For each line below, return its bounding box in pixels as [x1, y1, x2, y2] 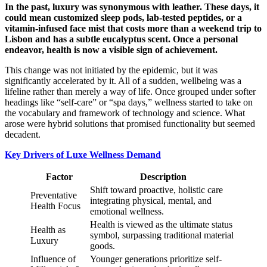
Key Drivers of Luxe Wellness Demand [5, 149, 161, 160]
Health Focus [30, 200, 80, 211]
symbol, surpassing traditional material [90, 229, 234, 240]
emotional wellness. [90, 206, 164, 216]
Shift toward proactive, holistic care [90, 184, 223, 195]
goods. [90, 240, 115, 251]
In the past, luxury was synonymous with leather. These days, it [5, 1, 259, 12]
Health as [30, 224, 66, 235]
